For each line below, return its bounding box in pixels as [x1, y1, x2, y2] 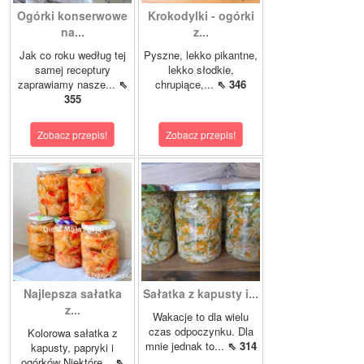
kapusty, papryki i [31, 340, 114, 356]
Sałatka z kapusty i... [143, 285, 258, 302]
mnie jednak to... [145, 338, 227, 354]
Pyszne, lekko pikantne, [144, 47, 258, 63]
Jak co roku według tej [19, 47, 126, 63]
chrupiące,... [155, 76, 217, 93]
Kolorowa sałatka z [27, 325, 118, 341]
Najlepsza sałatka [23, 285, 122, 302]
